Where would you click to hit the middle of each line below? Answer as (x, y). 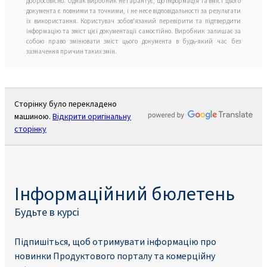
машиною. (33, 116)
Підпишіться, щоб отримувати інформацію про (115, 241)
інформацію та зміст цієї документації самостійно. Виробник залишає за (133, 31)
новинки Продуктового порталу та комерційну (115, 256)
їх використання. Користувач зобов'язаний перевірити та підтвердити (133, 21)
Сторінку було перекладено (66, 104)
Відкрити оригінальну (92, 116)
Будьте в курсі (47, 212)
